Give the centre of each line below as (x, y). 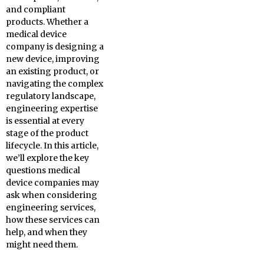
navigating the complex (55, 84)
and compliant (36, 9)
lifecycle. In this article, (52, 146)
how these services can (53, 220)
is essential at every (45, 121)
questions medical (43, 170)
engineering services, (51, 207)
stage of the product (47, 133)
